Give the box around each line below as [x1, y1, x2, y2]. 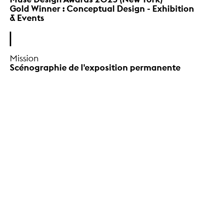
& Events [10, 12, 44, 23]
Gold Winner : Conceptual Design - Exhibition [10, 2, 194, 14]
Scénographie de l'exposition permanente [10, 61, 181, 73]
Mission [10, 52, 38, 64]
